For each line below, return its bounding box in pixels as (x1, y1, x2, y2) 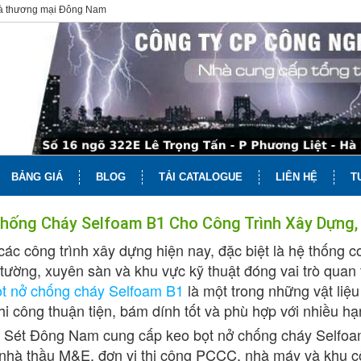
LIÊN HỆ (276, 171, 317, 184)
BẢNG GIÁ (11, 171, 63, 184)
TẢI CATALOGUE (159, 171, 243, 184)
